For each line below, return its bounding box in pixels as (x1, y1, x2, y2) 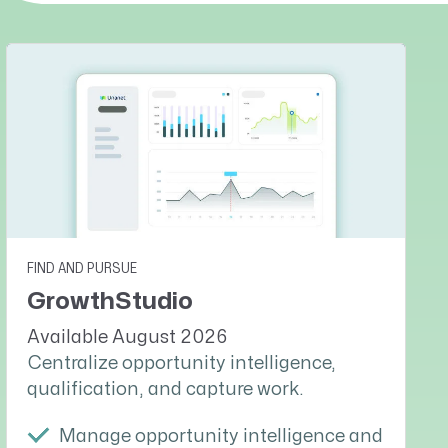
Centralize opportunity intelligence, (27, 354, 336, 372)
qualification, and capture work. (27, 380, 304, 398)
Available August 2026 (27, 328, 227, 346)
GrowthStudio (27, 289, 193, 313)
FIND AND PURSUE (27, 261, 137, 275)
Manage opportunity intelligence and (59, 428, 383, 446)
